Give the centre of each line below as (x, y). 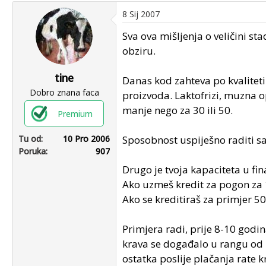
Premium (75, 114)
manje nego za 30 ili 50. (178, 110)
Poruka (32, 151)
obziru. (139, 51)
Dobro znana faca (64, 92)
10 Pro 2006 (86, 139)
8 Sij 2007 (141, 14)
